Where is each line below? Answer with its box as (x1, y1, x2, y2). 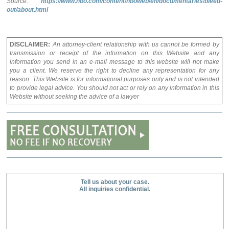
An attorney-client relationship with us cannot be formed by (52, 41, 219, 48)
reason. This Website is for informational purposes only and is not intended (10, 76, 219, 83)
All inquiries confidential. (79, 186, 151, 193)
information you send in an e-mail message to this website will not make (10, 58, 219, 65)
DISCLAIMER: (10, 41, 51, 48)
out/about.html (7, 6, 49, 13)
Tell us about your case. (80, 178, 149, 186)
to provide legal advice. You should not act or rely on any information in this (10, 84, 219, 91)
